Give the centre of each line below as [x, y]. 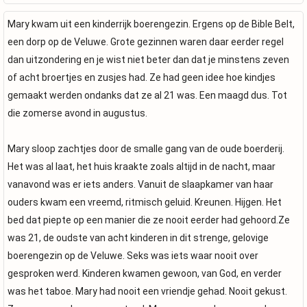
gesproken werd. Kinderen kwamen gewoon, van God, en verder [145, 273]
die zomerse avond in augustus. [77, 113]
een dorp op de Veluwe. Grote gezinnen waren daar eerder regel [146, 42]
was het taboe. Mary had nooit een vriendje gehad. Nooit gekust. [147, 291]
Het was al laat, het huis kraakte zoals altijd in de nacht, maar [142, 167]
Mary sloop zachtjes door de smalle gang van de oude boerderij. [146, 149]
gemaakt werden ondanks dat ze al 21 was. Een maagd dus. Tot [147, 95]
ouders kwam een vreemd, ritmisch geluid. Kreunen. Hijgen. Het [145, 202]
